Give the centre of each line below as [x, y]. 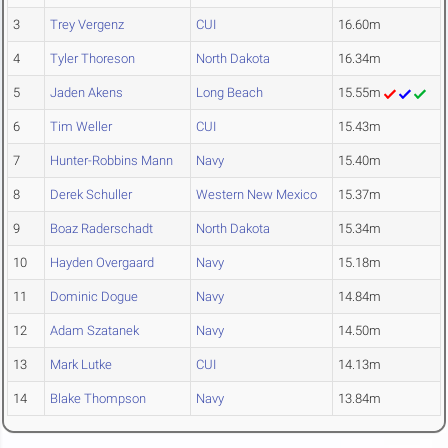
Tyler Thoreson [92, 59]
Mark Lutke [81, 365]
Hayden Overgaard [102, 263]
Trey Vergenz [87, 25]
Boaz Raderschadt [101, 229]
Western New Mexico [256, 195]
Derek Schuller [91, 195]
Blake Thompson [98, 399]
